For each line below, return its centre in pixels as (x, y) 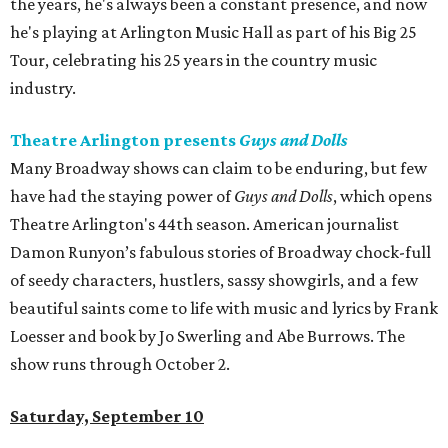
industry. (43, 88)
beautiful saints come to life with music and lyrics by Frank (224, 308)
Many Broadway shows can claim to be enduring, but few (218, 168)
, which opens (382, 196)
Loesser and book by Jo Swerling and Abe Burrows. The (207, 336)
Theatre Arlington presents (124, 140)
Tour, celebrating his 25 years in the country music (193, 60)
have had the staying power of (122, 196)
